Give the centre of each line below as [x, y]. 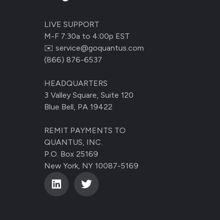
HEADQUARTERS [76, 83]
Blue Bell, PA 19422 [78, 107]
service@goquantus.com [100, 48]
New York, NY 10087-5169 [91, 165]
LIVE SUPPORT [72, 24]
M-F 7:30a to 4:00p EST [87, 36]
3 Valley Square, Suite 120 [89, 95]
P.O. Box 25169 [71, 154]
